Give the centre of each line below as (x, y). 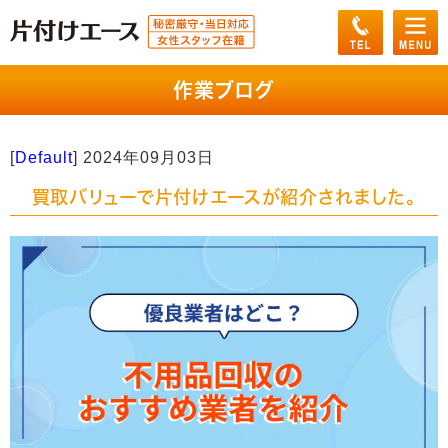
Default (44, 157)
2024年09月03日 (148, 157)
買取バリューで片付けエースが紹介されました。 (224, 197)
